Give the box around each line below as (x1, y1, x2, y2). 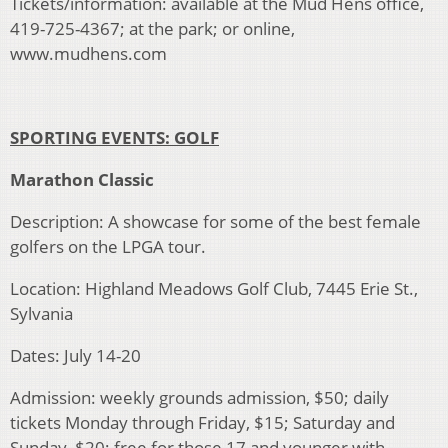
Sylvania (10, 302, 73, 326)
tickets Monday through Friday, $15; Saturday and (10, 411, 395, 435)
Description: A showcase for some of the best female (10, 210, 421, 234)
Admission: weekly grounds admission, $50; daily (10, 386, 389, 410)
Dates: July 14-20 (10, 344, 141, 368)
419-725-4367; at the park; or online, (10, 17, 295, 41)
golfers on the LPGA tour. (10, 235, 206, 259)
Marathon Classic (10, 168, 154, 192)
